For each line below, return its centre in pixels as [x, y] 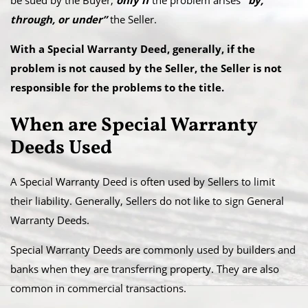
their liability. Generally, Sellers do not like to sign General [147, 201]
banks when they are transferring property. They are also [145, 269]
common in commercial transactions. [98, 288]
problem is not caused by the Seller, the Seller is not [146, 68]
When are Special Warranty [134, 125]
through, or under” [59, 19]
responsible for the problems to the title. [117, 87]
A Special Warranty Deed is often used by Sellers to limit [143, 181]
